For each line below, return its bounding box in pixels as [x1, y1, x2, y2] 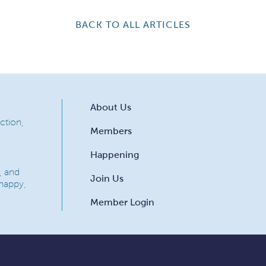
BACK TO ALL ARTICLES [75, 20, 191, 30]
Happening [90, 150, 139, 160]
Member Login [90, 197, 154, 207]
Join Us [90, 173, 123, 183]
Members [90, 126, 132, 136]
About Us [90, 102, 131, 112]
